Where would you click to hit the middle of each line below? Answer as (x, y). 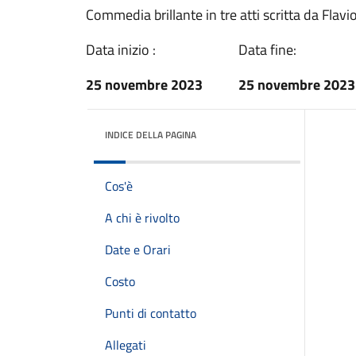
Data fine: (267, 50)
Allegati (126, 345)
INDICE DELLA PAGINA (151, 135)
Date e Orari (138, 250)
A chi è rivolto (142, 218)
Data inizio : (121, 50)
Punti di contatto (151, 313)
